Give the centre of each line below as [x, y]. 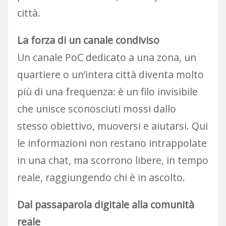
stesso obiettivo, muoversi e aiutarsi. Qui [112, 126]
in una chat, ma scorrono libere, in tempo [112, 160]
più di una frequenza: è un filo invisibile [107, 92]
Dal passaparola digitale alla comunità [105, 205]
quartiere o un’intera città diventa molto [110, 75]
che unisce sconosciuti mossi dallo [96, 109]
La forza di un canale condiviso [88, 40]
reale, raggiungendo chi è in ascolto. [101, 178]
